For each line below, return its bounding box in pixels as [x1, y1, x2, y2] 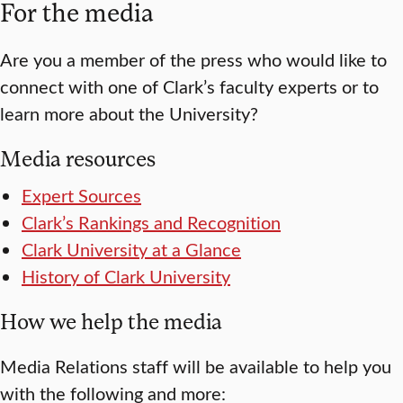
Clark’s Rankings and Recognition [22, 209, 281, 234]
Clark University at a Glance [22, 236, 241, 261]
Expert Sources [22, 182, 141, 207]
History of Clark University [22, 263, 230, 288]
